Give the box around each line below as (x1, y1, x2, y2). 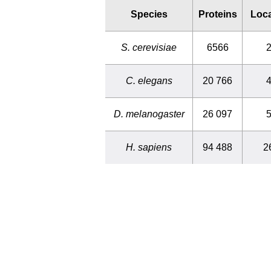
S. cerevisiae (121, 42, 177, 53)
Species (130, 8, 168, 19)
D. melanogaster (113, 108, 184, 119)
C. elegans (125, 75, 172, 86)
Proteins (198, 8, 237, 19)
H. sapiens (126, 142, 172, 152)
